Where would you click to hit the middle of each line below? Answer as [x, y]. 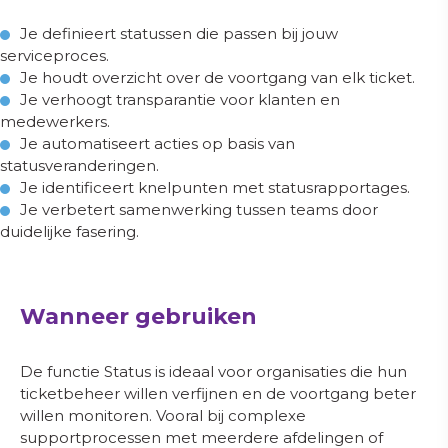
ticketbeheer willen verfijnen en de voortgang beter [218, 393]
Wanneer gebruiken [138, 316]
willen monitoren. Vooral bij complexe [163, 415]
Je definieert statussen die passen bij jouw [179, 33]
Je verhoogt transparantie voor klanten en [180, 99]
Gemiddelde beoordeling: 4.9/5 [211, 46]
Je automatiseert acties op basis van [157, 143]
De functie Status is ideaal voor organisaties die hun [213, 371]
